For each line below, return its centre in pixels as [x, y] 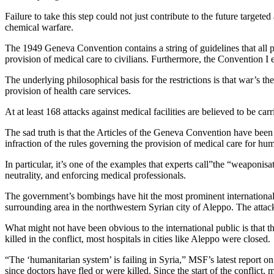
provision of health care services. [68, 91]
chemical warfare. [39, 27]
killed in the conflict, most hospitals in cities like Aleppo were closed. [138, 239]
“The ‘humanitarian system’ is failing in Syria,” [97, 259]
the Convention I [236, 59]
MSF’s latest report [225, 259]
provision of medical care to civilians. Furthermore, [104, 59]
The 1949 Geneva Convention [64, 48]
